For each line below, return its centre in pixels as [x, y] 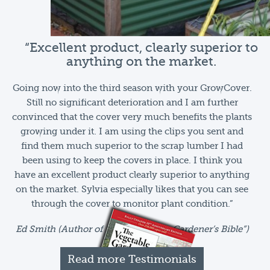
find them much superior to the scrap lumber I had [132, 146]
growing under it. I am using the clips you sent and [132, 131]
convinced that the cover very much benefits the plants [132, 117]
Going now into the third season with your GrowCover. [132, 88]
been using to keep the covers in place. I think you [132, 160]
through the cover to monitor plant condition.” [132, 204]
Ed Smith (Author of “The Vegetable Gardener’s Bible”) [132, 229]
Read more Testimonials [132, 259]
